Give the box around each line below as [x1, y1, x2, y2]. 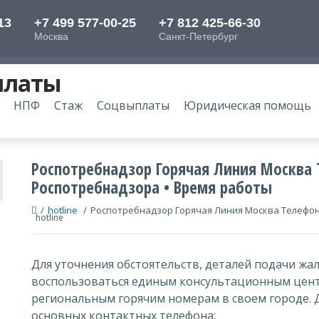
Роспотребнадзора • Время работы [31, 176, 272, 199]
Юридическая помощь [184, 98, 311, 113]
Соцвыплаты [97, 98, 169, 113]
